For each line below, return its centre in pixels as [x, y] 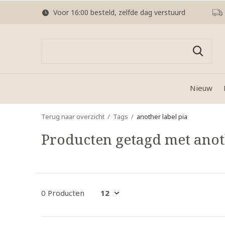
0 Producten [63, 193]
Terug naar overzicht [73, 117]
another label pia [162, 117]
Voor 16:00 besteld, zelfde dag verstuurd [118, 12]
